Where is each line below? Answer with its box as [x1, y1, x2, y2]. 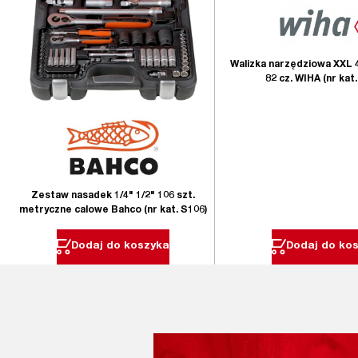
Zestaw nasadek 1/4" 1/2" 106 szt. [30, 190, 195, 201]
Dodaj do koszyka [70, 241, 169, 253]
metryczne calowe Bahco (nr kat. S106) [18, 205, 207, 215]
